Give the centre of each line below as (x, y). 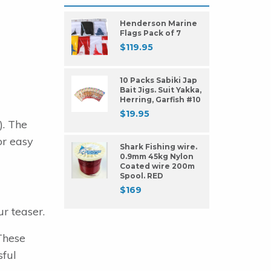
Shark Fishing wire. (158, 147)
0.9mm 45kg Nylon (157, 157)
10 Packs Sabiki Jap (158, 80)
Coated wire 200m (157, 166)
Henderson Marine (158, 24)
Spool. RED (142, 176)
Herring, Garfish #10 (160, 100)
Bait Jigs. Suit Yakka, (161, 90)
